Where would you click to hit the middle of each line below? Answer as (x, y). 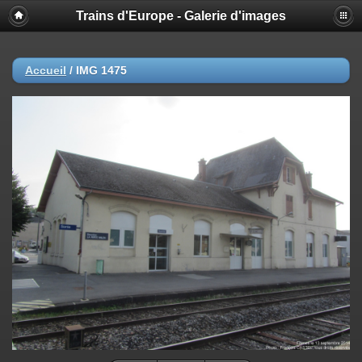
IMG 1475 (101, 70)
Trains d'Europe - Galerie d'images (181, 16)
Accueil (46, 70)
